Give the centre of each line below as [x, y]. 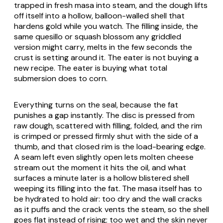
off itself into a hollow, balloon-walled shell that [99, 15]
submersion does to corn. [61, 78]
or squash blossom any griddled [122, 36]
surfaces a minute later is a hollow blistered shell [102, 178]
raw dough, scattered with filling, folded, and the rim [108, 125]
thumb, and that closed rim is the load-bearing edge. [110, 146]
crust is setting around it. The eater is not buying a [106, 57]
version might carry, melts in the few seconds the [103, 47]
